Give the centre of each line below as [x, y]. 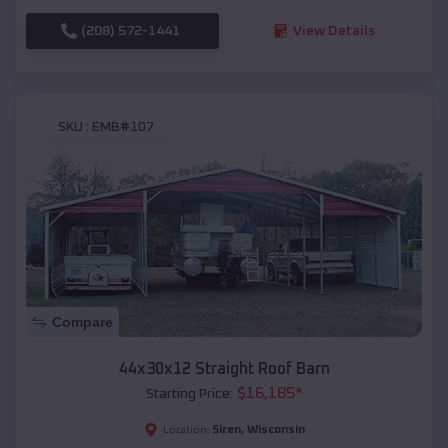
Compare [82, 322]
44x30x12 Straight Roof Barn [224, 369]
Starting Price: [189, 394]
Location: [186, 430]
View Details [333, 30]
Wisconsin [275, 430]
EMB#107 [123, 127]
